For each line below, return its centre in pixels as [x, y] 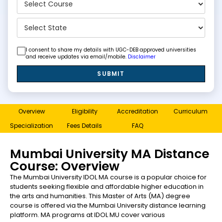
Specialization [31, 126]
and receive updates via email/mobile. [77, 57]
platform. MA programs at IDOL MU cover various [87, 215]
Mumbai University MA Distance [110, 154]
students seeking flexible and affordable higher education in [107, 187]
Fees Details [84, 126]
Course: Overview [65, 166]
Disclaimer [142, 57]
